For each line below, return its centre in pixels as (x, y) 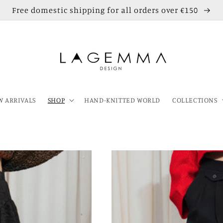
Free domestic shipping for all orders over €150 (106, 10)
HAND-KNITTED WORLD (122, 100)
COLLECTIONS (195, 100)
